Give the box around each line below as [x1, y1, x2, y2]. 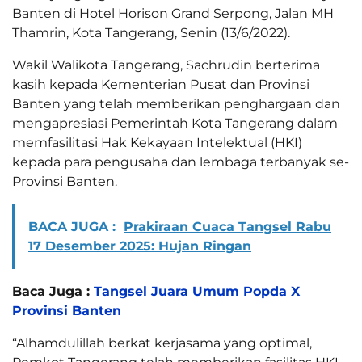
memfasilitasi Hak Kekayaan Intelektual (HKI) [12, 135, 302, 151]
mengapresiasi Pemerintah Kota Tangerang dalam [12, 116, 338, 132]
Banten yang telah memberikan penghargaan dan [12, 96, 340, 112]
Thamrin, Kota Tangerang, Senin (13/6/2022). [12, 25, 290, 41]
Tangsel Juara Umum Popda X [94, 284, 300, 300]
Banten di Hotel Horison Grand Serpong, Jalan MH [12, 6, 334, 22]
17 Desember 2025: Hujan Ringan [28, 238, 251, 255]
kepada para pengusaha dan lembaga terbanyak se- [12, 154, 349, 170]
